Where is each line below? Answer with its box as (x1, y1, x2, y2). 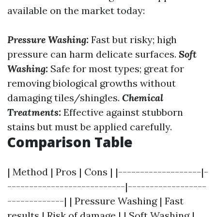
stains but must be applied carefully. (7, 121, 172, 133)
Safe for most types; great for (48, 62, 184, 75)
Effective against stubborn (61, 106, 183, 118)
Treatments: (7, 106, 61, 118)
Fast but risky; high (89, 33, 177, 46)
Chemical (122, 92, 163, 104)
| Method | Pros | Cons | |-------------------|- (7, 166, 208, 178)
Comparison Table (7, 133, 133, 151)
